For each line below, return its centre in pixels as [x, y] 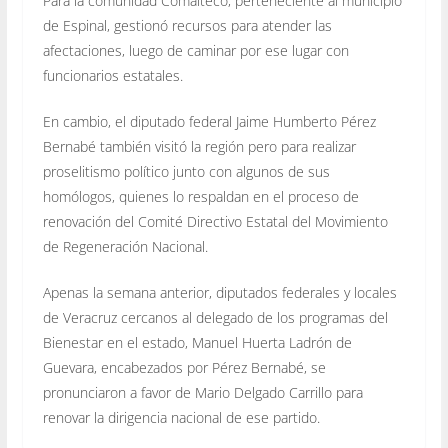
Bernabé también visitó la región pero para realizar [199, 146]
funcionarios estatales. [112, 75]
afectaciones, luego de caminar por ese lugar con [195, 50]
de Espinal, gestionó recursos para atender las [187, 25]
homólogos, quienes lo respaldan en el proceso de [200, 196]
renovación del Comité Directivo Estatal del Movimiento [215, 221]
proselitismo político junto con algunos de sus [186, 171]
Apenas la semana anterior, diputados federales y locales [219, 292]
